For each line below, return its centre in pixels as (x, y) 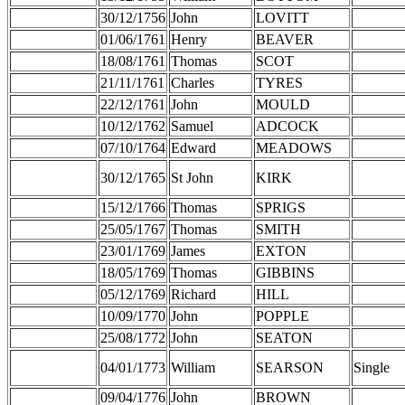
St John (192, 177)
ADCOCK (287, 126)
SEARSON (290, 367)
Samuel (192, 126)
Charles (193, 82)
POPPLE (283, 316)
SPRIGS (281, 207)
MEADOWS (294, 147)
